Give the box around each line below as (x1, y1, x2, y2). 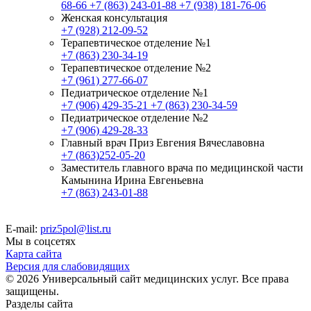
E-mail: (6, 222, 37, 235)
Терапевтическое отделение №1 (61, 36, 211, 49)
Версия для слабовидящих (6, 260, 130, 272)
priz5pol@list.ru (40, 222, 111, 235)
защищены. (6, 285, 59, 297)
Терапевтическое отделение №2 (61, 61, 211, 74)
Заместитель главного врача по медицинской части (61, 161, 303, 174)
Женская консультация (61, 11, 167, 24)
